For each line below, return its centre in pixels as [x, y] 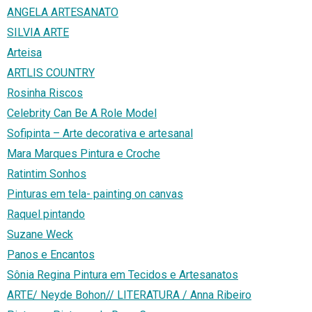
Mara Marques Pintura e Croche [84, 154]
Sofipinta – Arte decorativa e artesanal [100, 134]
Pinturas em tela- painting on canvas [95, 194]
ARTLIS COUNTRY [51, 73]
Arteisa [24, 53]
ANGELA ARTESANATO [63, 13]
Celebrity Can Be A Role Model [82, 114]
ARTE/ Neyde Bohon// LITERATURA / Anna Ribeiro [129, 295]
